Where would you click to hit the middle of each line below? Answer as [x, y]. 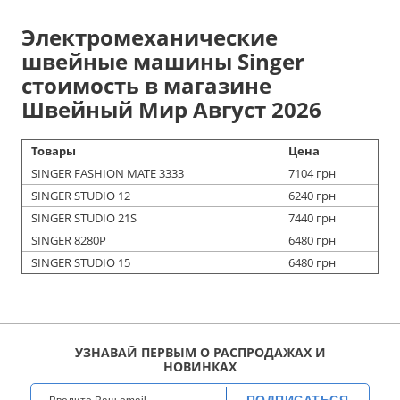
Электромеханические [150, 37]
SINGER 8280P [69, 240]
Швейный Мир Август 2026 [171, 109]
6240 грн [312, 195]
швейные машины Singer [163, 61]
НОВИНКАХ [200, 366]
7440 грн [312, 217]
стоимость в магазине [146, 85]
